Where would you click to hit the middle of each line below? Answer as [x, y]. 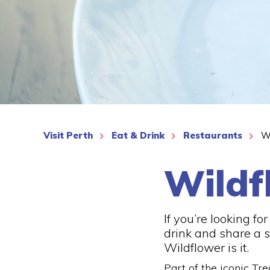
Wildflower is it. [206, 247]
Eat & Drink [138, 135]
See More [81, 42]
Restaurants [213, 135]
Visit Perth [68, 135]
